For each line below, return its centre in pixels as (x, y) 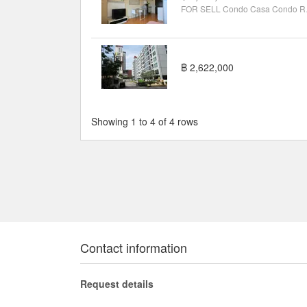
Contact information (134, 248)
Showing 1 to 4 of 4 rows (145, 122)
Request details (117, 284)
